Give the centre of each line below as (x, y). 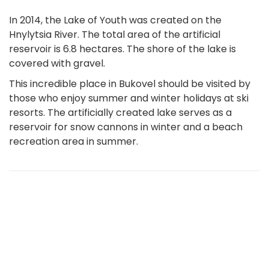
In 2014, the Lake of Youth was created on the (115, 20)
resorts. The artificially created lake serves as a (120, 113)
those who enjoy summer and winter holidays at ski (129, 98)
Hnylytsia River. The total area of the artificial (115, 35)
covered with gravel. (57, 64)
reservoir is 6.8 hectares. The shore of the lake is (122, 49)
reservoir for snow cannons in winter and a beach (126, 127)
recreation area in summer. (74, 142)
